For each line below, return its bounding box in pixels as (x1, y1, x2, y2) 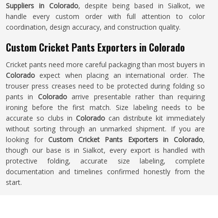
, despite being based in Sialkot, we (78, 1, 205, 10)
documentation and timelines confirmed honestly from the (6, 167, 205, 176)
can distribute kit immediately (105, 113, 205, 123)
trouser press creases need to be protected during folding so (6, 81, 205, 91)
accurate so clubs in (6, 113, 76, 123)
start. (6, 178, 22, 187)
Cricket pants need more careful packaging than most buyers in (6, 60, 205, 69)
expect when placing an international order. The (35, 71, 205, 80)
